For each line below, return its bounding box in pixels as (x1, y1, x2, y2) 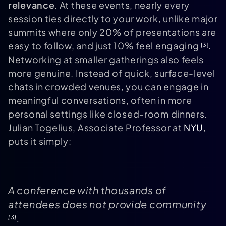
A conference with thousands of (8, 184, 167, 197)
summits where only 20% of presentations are (8, 26, 217, 38)
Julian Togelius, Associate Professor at (8, 122, 184, 134)
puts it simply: (8, 135, 72, 147)
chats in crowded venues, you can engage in (8, 81, 209, 93)
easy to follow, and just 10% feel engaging (8, 40, 201, 52)
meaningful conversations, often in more (8, 94, 192, 106)
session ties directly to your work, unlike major (8, 13, 218, 25)
